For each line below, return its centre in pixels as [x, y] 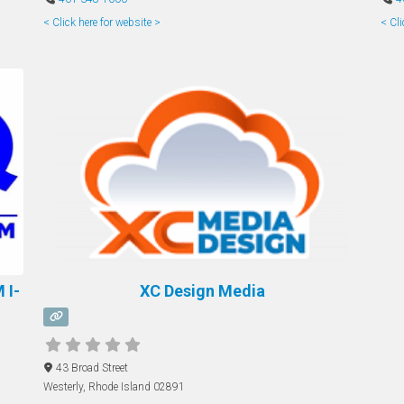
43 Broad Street [92, 368]
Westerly [63, 387]
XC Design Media [202, 290]
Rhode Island [119, 387]
